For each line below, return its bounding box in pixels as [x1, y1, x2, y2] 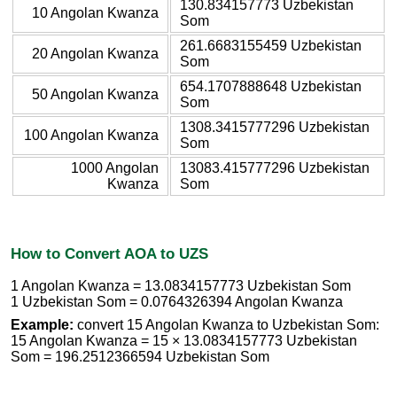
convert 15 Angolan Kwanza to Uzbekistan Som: [74, 317, 379, 333]
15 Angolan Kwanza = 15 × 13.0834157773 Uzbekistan [11, 333, 357, 349]
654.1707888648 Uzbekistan [180, 78, 362, 94]
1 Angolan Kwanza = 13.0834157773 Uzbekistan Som [11, 278, 351, 294]
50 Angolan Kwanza [32, 86, 159, 102]
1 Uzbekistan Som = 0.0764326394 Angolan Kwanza [11, 294, 343, 310]
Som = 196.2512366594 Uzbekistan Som [11, 349, 269, 365]
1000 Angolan [71, 160, 159, 175]
